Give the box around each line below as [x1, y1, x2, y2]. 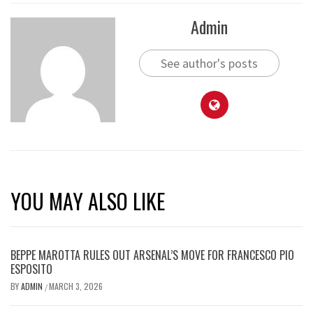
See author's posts [160, 55, 258, 71]
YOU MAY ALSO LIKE [10, 185, 165, 217]
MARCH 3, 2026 [49, 280, 103, 292]
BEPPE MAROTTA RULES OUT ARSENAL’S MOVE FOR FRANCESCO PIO [10, 247, 294, 263]
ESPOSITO [10, 261, 52, 277]
